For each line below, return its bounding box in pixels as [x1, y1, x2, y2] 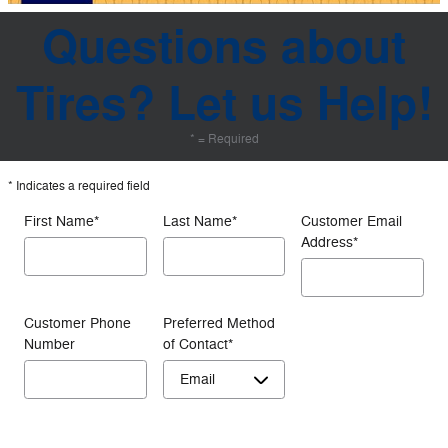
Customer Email [301, 212, 403, 230]
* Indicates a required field [8, 177, 150, 194]
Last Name [162, 212, 232, 230]
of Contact [162, 335, 228, 353]
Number [24, 335, 75, 353]
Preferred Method [162, 314, 275, 332]
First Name [24, 212, 94, 230]
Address [301, 233, 354, 251]
